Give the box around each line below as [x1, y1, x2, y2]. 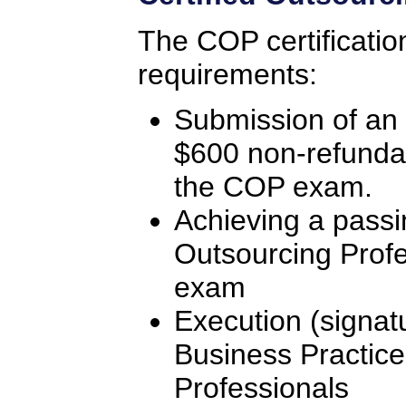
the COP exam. [174, 169, 372, 203]
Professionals [174, 371, 349, 404]
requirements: [138, 57, 317, 91]
